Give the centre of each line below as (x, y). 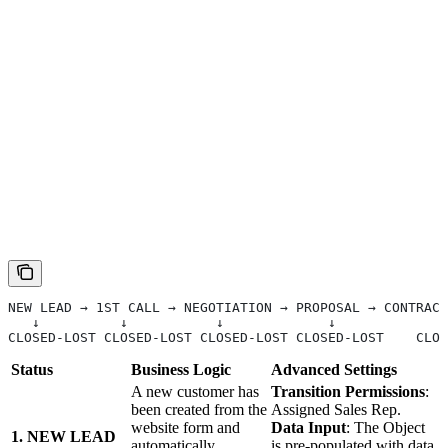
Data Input (308, 427)
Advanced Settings (334, 369)
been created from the (199, 409)
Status (32, 369)
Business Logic (181, 369)
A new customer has (195, 391)
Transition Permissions (348, 391)
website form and (185, 427)
